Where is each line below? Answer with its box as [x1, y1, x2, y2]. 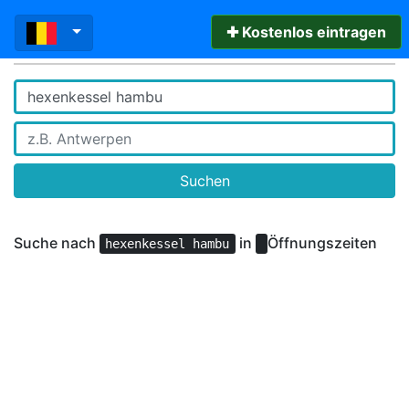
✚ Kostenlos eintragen [226, 23, 386, 41]
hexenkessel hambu [105, 236, 230, 251]
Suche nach [14, 234, 100, 252]
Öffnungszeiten [267, 234, 377, 252]
